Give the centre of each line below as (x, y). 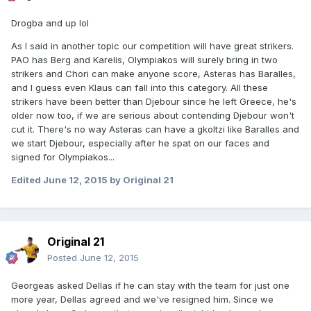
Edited (27, 179)
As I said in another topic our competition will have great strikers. (152, 45)
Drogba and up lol (50, 23)
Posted (64, 257)
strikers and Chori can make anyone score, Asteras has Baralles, (153, 73)
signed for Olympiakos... (63, 157)
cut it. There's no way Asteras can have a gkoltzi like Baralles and (155, 129)
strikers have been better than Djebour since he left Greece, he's (154, 101)
